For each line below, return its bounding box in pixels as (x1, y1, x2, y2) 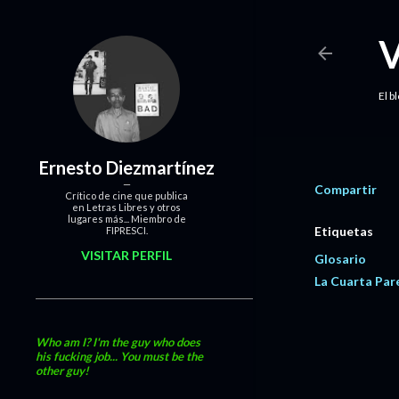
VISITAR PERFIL (81, 248, 172, 263)
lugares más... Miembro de (67, 213, 186, 224)
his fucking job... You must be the (36, 349, 203, 363)
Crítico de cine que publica (65, 190, 188, 201)
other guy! (36, 363, 89, 378)
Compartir (314, 182, 377, 197)
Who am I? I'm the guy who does (36, 335, 200, 349)
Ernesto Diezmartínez (38, 157, 215, 178)
